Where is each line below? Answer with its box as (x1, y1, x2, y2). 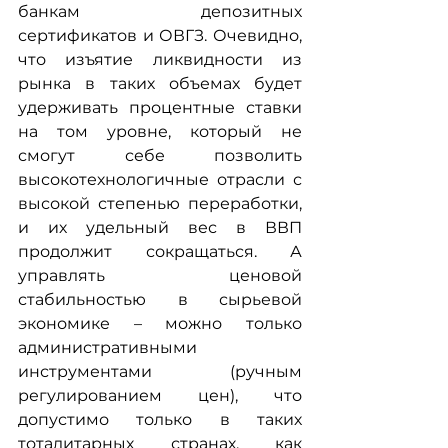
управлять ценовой (18, 265, 302, 285)
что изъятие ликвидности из (18, 49, 302, 69)
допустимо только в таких (18, 409, 302, 429)
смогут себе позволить (18, 145, 302, 165)
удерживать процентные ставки (18, 97, 302, 117)
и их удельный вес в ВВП (18, 217, 302, 237)
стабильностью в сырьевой (18, 289, 302, 309)
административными (18, 337, 197, 357)
